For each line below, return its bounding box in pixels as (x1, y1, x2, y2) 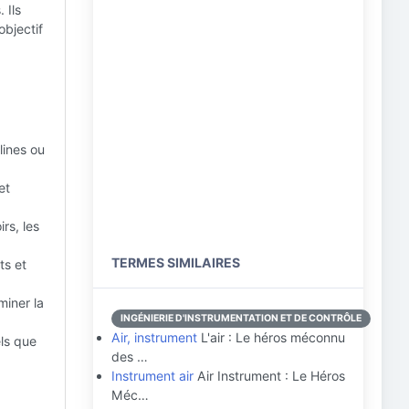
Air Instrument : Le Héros (194, 368, 345, 383)
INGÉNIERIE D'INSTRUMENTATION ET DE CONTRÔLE (121, 312, 362, 324)
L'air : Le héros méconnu (197, 330, 345, 345)
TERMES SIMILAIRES (111, 255, 240, 270)
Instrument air (111, 368, 194, 383)
